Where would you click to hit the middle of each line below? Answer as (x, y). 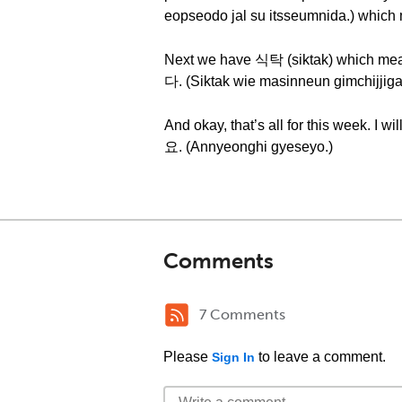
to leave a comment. (320, 357)
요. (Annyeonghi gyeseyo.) (249, 147)
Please (188, 357)
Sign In (233, 357)
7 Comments (242, 315)
